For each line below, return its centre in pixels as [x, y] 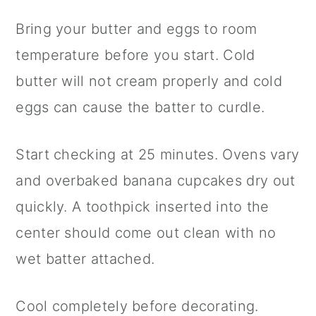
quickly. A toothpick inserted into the [142, 207]
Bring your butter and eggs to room [136, 29]
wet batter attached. [85, 259]
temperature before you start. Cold [135, 55]
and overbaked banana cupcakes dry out [156, 181]
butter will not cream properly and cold [149, 81]
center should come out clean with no [146, 233]
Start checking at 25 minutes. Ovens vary [158, 155]
